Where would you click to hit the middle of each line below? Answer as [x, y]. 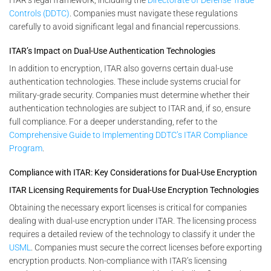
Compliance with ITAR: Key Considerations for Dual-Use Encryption [133, 173]
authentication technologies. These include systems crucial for [125, 82]
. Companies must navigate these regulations [154, 13]
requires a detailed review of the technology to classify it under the [132, 234]
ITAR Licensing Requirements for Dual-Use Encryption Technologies [134, 190]
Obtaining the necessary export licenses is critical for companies [128, 208]
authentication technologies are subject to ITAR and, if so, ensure [130, 109]
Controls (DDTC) [39, 13]
